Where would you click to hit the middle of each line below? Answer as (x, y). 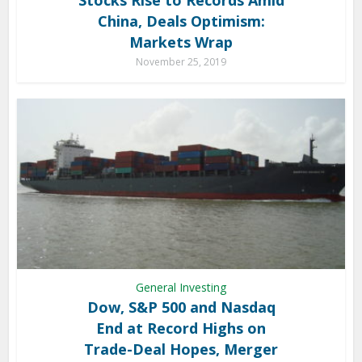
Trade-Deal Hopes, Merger (181, 349)
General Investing (181, 287)
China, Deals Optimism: (181, 21)
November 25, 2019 (181, 61)
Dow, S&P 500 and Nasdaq (181, 307)
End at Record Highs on (181, 328)
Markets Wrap (181, 42)
